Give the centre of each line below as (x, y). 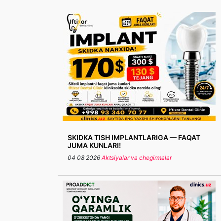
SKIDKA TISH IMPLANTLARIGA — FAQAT (134, 137)
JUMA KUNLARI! (94, 145)
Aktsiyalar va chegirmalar (137, 158)
